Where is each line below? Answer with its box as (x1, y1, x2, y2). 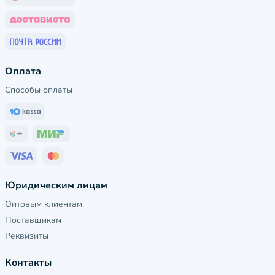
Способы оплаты (5, 84, 72, 96)
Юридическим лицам (5, 179, 107, 192)
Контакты (5, 256, 52, 269)
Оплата (5, 64, 41, 78)
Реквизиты (5, 230, 48, 242)
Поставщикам (5, 214, 61, 226)
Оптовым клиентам (5, 198, 82, 210)
